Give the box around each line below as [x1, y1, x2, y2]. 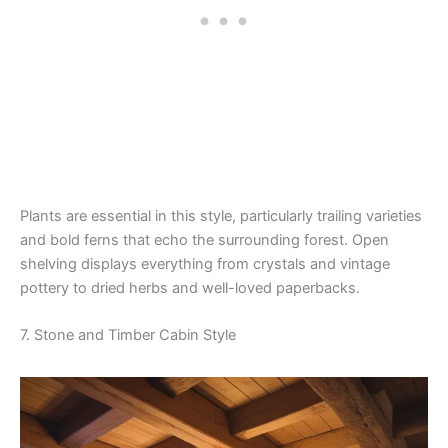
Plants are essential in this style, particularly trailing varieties [20, 207, 422, 226]
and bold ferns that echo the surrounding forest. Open [20, 231, 389, 250]
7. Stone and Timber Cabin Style [20, 326, 236, 345]
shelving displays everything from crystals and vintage [20, 255, 390, 274]
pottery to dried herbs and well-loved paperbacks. [20, 279, 360, 298]
